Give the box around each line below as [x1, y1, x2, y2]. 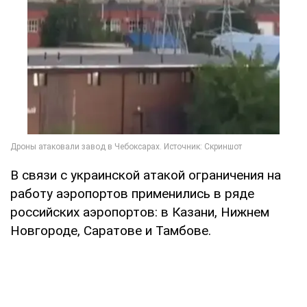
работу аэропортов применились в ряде [10, 186, 254, 202]
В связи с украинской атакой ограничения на [10, 167, 281, 184]
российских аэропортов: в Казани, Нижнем [10, 204, 269, 221]
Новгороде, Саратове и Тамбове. [10, 223, 211, 239]
